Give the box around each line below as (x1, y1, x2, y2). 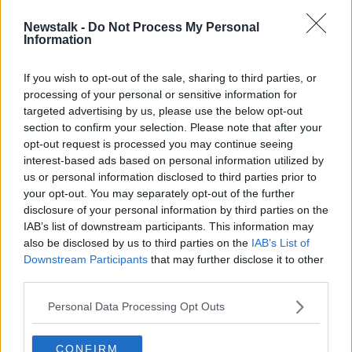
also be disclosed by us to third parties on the (24, 236, 251, 249)
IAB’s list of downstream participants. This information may (24, 219, 313, 233)
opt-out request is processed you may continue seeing (24, 137, 293, 150)
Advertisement (141, 131, 211, 143)
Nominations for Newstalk (104, 32, 271, 47)
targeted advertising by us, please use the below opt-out (24, 104, 302, 117)
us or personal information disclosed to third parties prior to (24, 170, 317, 183)
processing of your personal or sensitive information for (24, 87, 297, 101)
